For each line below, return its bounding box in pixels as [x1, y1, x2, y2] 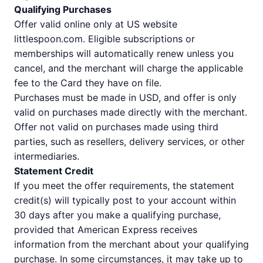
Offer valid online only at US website [14, 18, 177, 30]
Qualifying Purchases [14, 4, 112, 15]
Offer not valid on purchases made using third [14, 121, 218, 133]
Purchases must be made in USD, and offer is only [14, 92, 237, 103]
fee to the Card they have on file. [14, 77, 161, 89]
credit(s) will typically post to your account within [14, 194, 236, 206]
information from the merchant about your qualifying [14, 238, 249, 250]
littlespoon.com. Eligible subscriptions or [14, 33, 195, 45]
